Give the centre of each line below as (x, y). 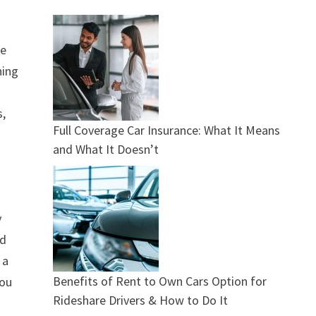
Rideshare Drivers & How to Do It (140, 300)
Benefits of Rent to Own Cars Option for (159, 281)
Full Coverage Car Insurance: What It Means (166, 130)
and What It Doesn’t (105, 149)
